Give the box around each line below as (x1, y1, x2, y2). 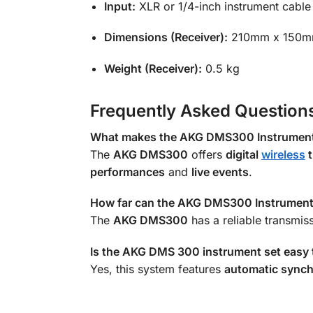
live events (191, 164, 249, 179)
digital (225, 147, 261, 161)
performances (89, 164, 165, 179)
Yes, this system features (89, 261, 224, 276)
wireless (261, 147, 305, 161)
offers (187, 147, 226, 161)
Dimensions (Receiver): (103, 30, 228, 45)
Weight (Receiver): (103, 61, 202, 75)
